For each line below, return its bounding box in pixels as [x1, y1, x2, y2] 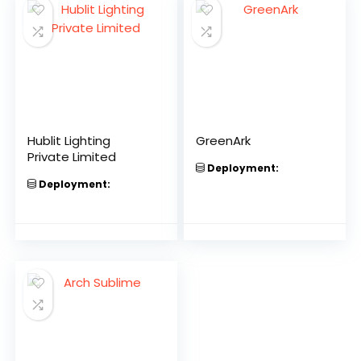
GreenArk [196, 132, 251, 149]
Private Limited [27, 148, 117, 165]
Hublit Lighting [27, 132, 111, 149]
